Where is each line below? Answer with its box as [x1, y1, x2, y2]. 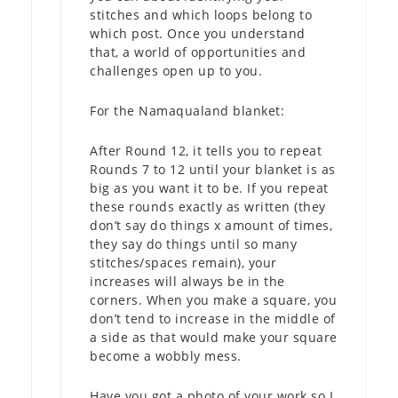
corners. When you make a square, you [90, 291, 337, 308]
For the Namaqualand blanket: [90, 101, 284, 119]
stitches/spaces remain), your [90, 253, 277, 271]
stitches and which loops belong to [90, 5, 312, 23]
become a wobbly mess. [90, 346, 242, 364]
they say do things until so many [90, 235, 297, 252]
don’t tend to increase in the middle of [90, 309, 336, 327]
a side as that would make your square [90, 328, 338, 346]
